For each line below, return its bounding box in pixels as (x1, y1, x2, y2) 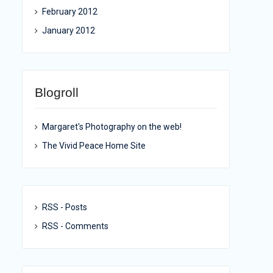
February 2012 (42, 7, 97, 16)
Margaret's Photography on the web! (42, 122, 182, 132)
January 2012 (42, 26, 95, 35)
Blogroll (35, 85, 79, 99)
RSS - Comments (42, 221, 108, 231)
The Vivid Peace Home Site (42, 141, 146, 151)
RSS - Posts (42, 202, 87, 212)
